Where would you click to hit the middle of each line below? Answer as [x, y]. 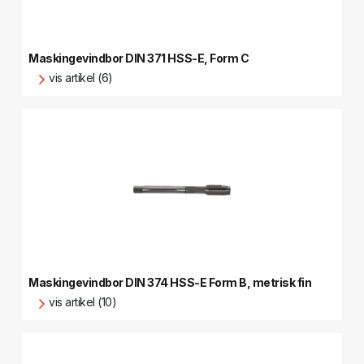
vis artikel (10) [83, 302]
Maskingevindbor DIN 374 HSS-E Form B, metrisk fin [170, 282]
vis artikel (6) [81, 78]
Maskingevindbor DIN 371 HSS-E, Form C [139, 58]
